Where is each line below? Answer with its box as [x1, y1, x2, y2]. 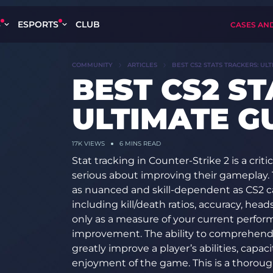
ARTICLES [127, 61, 157, 69]
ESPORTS [18, 19, 58, 30]
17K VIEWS [71, 140, 105, 147]
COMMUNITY [71, 61, 113, 69]
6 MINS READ [119, 140, 161, 147]
